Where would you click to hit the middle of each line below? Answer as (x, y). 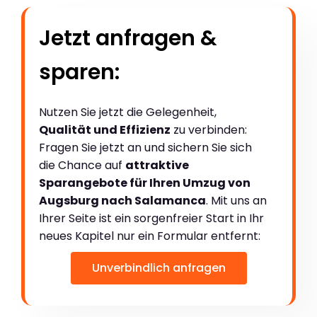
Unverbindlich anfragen (158, 267)
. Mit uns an (236, 200)
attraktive (157, 165)
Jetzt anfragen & (128, 38)
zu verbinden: (209, 129)
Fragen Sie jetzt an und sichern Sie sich (145, 147)
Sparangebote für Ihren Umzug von (145, 183)
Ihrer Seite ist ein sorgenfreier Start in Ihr (151, 218)
